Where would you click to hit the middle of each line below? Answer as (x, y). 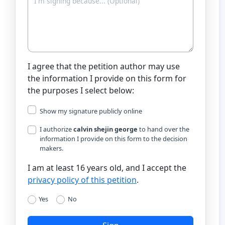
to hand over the (163, 129)
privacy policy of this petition (82, 180)
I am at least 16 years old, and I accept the (107, 167)
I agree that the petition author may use (104, 66)
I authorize (57, 129)
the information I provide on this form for (107, 78)
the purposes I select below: (81, 90)
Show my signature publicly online (91, 111)
